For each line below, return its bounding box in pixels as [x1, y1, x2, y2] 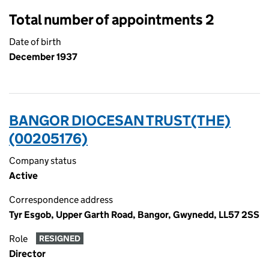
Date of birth [9, 36, 61, 47]
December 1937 [9, 51, 77, 62]
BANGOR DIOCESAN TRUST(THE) [9, 112, 231, 129]
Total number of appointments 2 [9, 11, 214, 28]
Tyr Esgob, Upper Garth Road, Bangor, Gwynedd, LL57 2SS [9, 209, 259, 220]
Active [9, 170, 38, 181]
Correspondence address [9, 194, 113, 205]
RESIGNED [38, 233, 80, 244]
